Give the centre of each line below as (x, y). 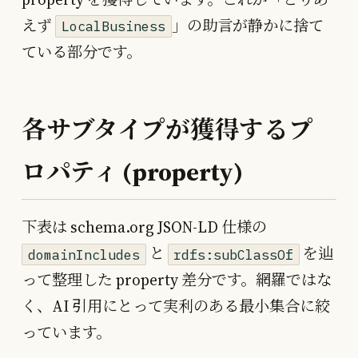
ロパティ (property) (132, 172)
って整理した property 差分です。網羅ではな (177, 280)
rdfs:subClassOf (234, 255)
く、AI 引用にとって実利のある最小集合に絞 (176, 306)
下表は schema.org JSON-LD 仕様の (144, 227)
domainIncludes (84, 255)
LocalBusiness (113, 27)
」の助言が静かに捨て (247, 26)
